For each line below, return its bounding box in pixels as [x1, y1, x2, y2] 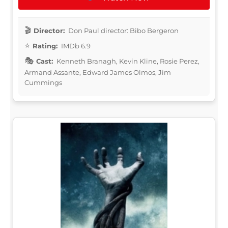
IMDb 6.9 [60, 41, 91, 50]
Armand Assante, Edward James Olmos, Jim [24, 68, 171, 76]
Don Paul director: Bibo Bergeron [67, 26, 179, 35]
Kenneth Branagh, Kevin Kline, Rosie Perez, [55, 56, 199, 65]
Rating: [33, 41, 58, 50]
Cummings [24, 78, 62, 87]
